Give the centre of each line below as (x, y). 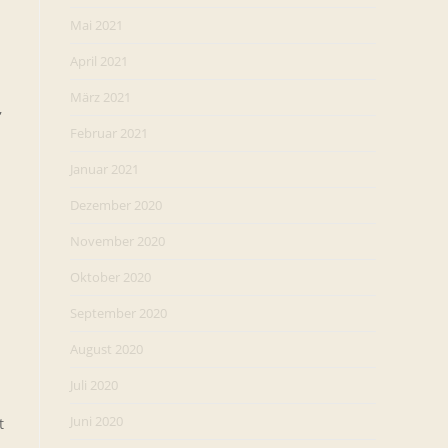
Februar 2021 (109, 133)
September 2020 (118, 313)
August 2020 (106, 349)
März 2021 (100, 97)
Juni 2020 (96, 421)
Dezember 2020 (116, 205)
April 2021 (99, 61)
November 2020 (117, 241)
